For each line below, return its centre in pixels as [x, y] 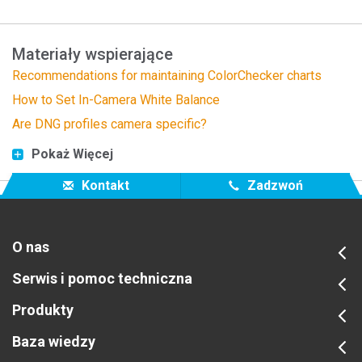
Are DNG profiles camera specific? [109, 124]
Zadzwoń [273, 185]
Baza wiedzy [54, 341]
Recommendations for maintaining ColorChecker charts [167, 75]
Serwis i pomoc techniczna [102, 278]
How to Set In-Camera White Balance [116, 99]
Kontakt [104, 185]
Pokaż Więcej [72, 154]
